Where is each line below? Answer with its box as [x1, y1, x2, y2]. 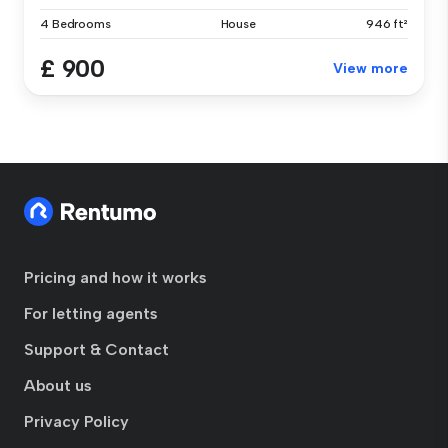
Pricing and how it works [24, 268, 207, 288]
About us [24, 376, 92, 396]
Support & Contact [24, 340, 169, 360]
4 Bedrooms [40, 17, 111, 32]
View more [333, 60, 408, 78]
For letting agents [24, 304, 158, 324]
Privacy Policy [24, 412, 129, 432]
